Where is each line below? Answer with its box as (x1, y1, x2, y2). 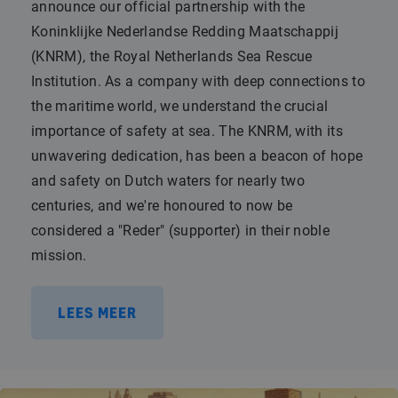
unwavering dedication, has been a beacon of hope (31, 147, 363, 164)
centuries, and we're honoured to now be (31, 196, 293, 214)
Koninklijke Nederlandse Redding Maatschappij (31, 22, 339, 40)
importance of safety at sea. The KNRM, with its (31, 122, 344, 139)
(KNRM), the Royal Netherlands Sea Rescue (31, 47, 313, 65)
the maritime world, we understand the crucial (31, 97, 329, 115)
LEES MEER (58, 306, 137, 321)
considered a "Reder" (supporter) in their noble (31, 221, 330, 239)
